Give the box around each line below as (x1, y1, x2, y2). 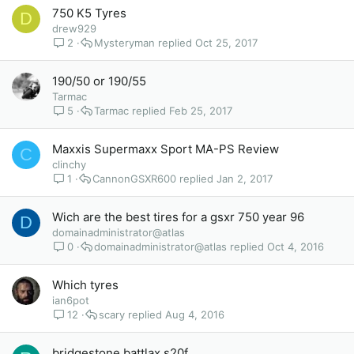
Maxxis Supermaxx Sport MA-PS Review (52, 141, 279, 156)
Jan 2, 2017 (217, 171, 273, 185)
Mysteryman (94, 36, 156, 49)
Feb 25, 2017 (169, 104, 233, 117)
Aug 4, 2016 (165, 307, 225, 321)
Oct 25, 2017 (195, 36, 258, 49)
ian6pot (52, 294, 89, 307)
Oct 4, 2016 (267, 239, 325, 253)
